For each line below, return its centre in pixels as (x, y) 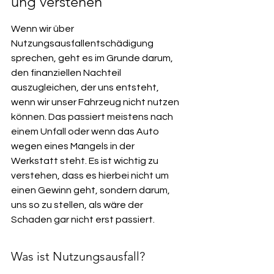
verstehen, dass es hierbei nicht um (91, 176)
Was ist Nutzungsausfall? (78, 256)
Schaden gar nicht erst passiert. (83, 220)
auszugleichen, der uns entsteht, (86, 87)
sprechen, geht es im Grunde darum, (93, 58)
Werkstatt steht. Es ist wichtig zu (86, 161)
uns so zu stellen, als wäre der (78, 205)
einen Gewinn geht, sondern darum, (91, 190)
